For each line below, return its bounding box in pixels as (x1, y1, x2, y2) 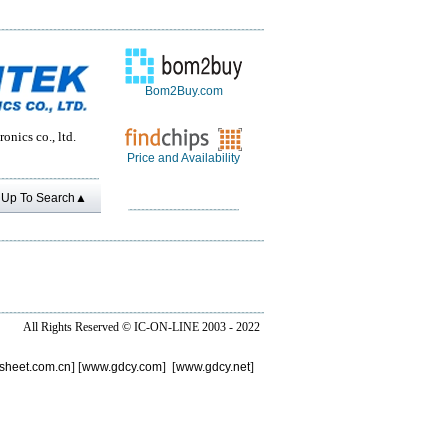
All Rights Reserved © (23, 320, 134, 334)
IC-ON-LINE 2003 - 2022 (134, 320, 260, 334)
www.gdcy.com (82, 360, 162, 374)
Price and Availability (127, 151, 240, 165)
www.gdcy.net (176, 360, 250, 374)
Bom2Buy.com (144, 84, 223, 98)
